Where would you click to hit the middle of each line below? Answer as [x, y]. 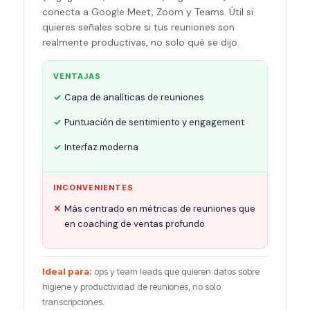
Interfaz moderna [101, 147]
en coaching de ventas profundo [135, 224]
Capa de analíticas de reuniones [134, 97]
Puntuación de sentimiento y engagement [154, 122]
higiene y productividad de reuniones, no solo [131, 286]
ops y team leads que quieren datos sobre [176, 271]
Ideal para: [67, 271]
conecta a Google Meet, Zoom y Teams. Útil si [148, 12]
